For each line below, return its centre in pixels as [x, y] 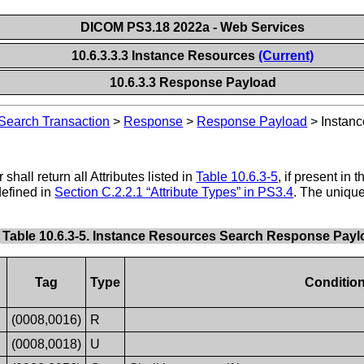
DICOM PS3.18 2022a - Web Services [193, 27]
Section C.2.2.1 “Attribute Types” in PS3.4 [174, 192]
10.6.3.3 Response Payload [193, 82]
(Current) [286, 56]
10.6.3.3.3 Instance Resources [165, 56]
